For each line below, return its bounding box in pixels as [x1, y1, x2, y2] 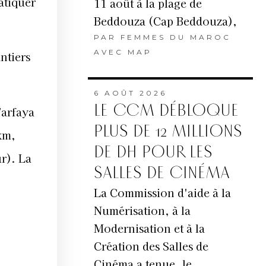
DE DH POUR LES [93, 142, 213, 163]
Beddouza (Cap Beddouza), [93, 13, 237, 29]
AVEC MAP [93, 47, 152, 57]
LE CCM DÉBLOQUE [93, 101, 239, 121]
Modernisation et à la [93, 220, 205, 236]
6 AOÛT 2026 [93, 88, 167, 98]
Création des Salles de [93, 238, 208, 254]
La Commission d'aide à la [93, 185, 231, 201]
